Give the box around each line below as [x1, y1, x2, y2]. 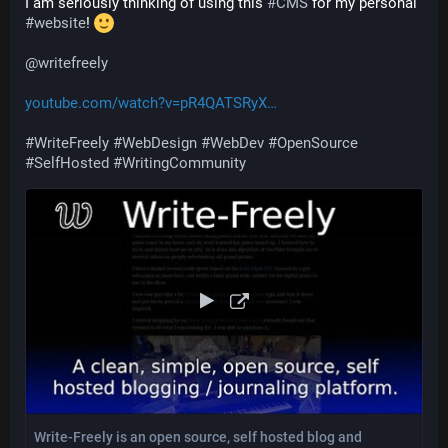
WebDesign [122, 134, 197, 152]
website [34, 14, 86, 32]
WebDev [210, 134, 264, 152]
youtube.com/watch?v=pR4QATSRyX [25, 94, 267, 112]
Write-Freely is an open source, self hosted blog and [34, 428, 362, 445]
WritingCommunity [122, 154, 246, 172]
